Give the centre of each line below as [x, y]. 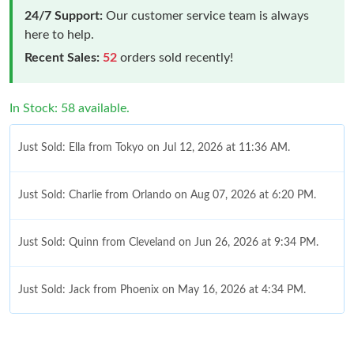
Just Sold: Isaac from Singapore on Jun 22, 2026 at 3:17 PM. [166, 337]
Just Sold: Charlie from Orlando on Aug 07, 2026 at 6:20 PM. [167, 195]
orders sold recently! [175, 57]
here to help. [59, 34]
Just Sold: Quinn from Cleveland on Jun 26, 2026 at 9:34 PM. [168, 242]
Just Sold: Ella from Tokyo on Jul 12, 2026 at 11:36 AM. [154, 147]
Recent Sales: [62, 57]
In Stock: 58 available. [70, 108]
